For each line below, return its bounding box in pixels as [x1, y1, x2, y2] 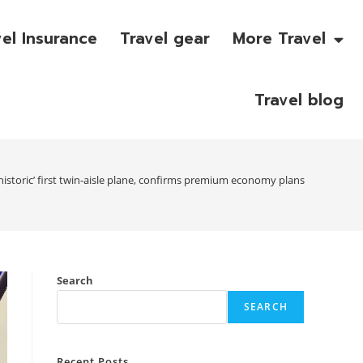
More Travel [232, 27, 326, 50]
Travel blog [254, 88, 344, 112]
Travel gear [119, 27, 210, 50]
